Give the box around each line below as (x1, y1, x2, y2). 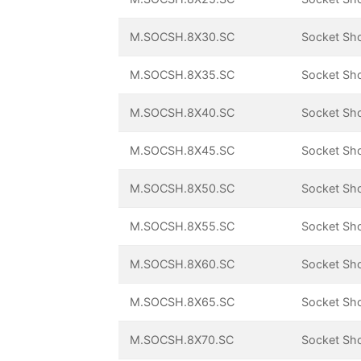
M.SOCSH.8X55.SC (130, 219, 235, 234)
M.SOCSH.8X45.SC (130, 143, 235, 158)
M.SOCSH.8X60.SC (130, 257, 235, 272)
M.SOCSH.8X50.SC (130, 181, 235, 196)
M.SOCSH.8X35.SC (130, 68, 235, 82)
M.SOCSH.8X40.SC (130, 106, 235, 120)
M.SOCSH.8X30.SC (130, 30, 235, 44)
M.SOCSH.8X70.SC (130, 333, 234, 347)
